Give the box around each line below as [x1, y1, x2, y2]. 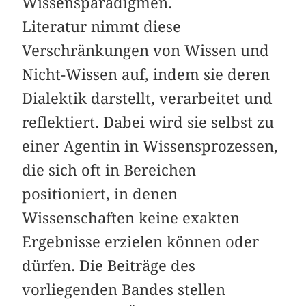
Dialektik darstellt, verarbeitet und [22, 89, 273, 107]
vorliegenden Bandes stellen [22, 280, 226, 298]
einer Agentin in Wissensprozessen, [22, 137, 279, 155]
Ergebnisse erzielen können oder [22, 232, 260, 251]
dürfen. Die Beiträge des [22, 256, 196, 275]
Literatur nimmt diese [22, 17, 182, 36]
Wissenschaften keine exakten [22, 208, 240, 227]
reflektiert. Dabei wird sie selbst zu [22, 113, 275, 131]
